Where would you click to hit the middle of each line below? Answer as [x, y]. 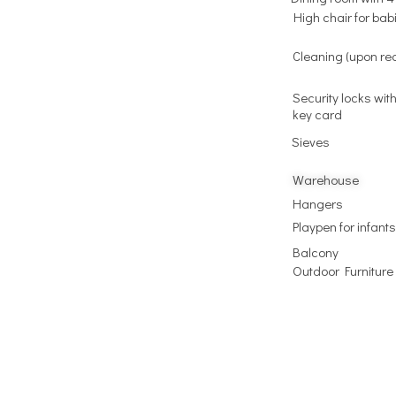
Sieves [310, 141]
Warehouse [325, 179]
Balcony [315, 251]
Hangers [317, 203]
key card [317, 114]
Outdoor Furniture [343, 270]
